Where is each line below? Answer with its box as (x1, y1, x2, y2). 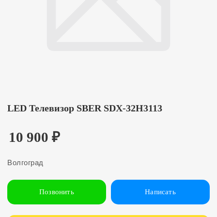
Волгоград (7, 158, 44, 167)
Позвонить (39, 188, 74, 196)
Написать (145, 188, 176, 196)
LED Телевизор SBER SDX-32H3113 (7, 103, 162, 114)
